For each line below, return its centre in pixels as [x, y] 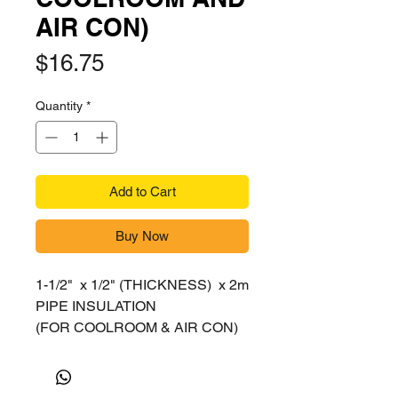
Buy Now [142, 236]
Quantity [59, 106]
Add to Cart [142, 191]
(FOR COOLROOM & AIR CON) [137, 327]
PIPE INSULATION [96, 306]
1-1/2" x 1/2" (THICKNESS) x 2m [142, 285]
